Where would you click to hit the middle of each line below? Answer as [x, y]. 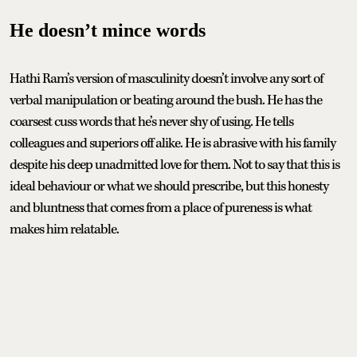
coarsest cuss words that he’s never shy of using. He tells [151, 122]
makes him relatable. [64, 230]
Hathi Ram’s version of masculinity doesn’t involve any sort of [166, 79]
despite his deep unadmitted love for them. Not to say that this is [175, 165]
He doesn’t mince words [108, 31]
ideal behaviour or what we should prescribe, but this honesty [169, 187]
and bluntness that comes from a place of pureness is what [161, 208]
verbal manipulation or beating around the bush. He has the [166, 101]
